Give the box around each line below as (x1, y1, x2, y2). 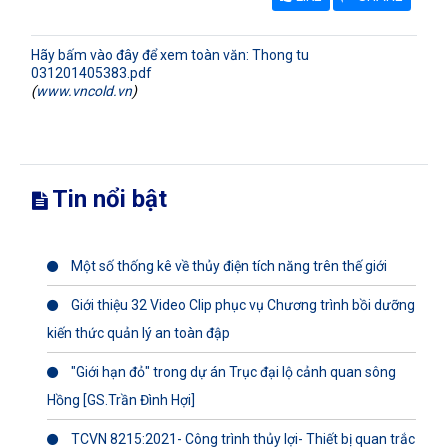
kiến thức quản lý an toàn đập (47, 325, 230, 341)
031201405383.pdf (31, 65, 152, 81)
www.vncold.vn (36, 83, 132, 99)
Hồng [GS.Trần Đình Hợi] (47, 392, 195, 408)
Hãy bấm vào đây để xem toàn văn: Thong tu (31, 47, 309, 63)
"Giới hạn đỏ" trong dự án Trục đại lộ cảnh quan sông (68, 364, 396, 380)
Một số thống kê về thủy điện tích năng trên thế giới (68, 258, 387, 274)
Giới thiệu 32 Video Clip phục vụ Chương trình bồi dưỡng (68, 297, 415, 313)
